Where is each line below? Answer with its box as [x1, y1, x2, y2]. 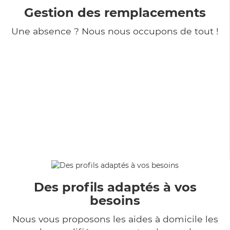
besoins [90, 193, 140, 208]
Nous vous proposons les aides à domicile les [12, 213, 218, 224]
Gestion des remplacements [24, 5, 206, 20]
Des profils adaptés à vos [33, 179, 197, 195]
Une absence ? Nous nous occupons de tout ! [11, 25, 219, 36]
